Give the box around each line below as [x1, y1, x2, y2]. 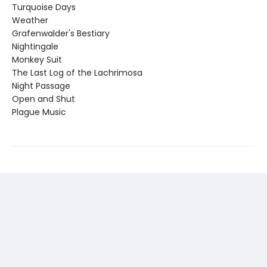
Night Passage [12, 80, 70, 92]
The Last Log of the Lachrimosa [12, 67, 142, 79]
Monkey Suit [12, 54, 62, 66]
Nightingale [12, 41, 58, 53]
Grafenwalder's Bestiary [12, 27, 110, 40]
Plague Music [12, 106, 66, 119]
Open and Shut [12, 93, 75, 105]
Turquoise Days [12, 1, 76, 14]
